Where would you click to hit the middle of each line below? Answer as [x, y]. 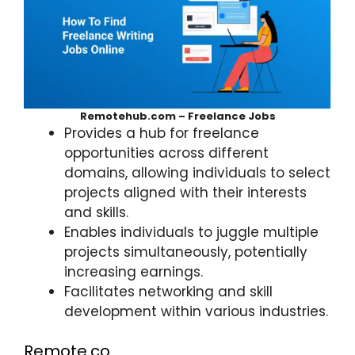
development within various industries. [196, 311]
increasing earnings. [134, 271]
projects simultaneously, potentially [186, 252]
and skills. [96, 212]
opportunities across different [166, 153]
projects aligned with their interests [185, 192]
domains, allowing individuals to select [197, 172]
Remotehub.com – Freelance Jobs [177, 116]
